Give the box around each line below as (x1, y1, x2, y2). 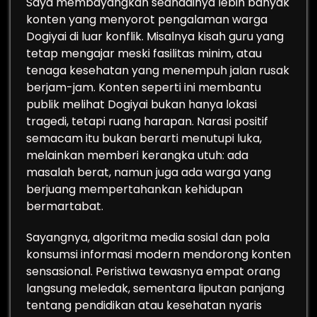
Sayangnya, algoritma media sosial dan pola (26, 229, 270, 246)
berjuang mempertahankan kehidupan (26, 181, 243, 197)
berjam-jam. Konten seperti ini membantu (26, 79, 261, 96)
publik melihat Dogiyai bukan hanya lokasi (26, 96, 257, 113)
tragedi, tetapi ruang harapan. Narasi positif (26, 113, 268, 129)
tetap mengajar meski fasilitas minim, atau (26, 45, 262, 62)
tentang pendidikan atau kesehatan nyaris (26, 297, 262, 313)
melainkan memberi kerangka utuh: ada (26, 147, 248, 163)
